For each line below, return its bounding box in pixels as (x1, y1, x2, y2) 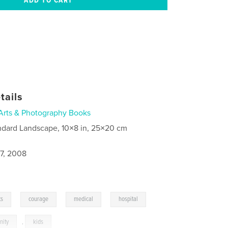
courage (28, 195, 49, 204)
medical (74, 195, 94, 204)
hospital (119, 195, 138, 204)
